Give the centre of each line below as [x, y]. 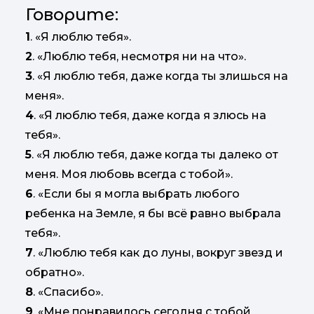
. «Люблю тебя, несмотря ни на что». [139, 57]
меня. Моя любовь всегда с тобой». [129, 175]
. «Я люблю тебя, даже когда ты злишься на [160, 76]
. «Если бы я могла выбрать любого [136, 194]
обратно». [55, 273]
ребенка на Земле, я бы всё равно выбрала [153, 214]
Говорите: [72, 15]
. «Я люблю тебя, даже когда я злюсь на [150, 116]
